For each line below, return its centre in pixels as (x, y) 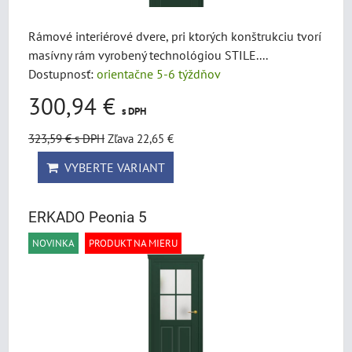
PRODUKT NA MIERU (133, 243)
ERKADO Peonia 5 (88, 217)
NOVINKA (53, 243)
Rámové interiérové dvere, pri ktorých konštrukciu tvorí (175, 36)
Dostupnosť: (62, 74)
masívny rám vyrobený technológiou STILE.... (148, 55)
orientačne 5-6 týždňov (159, 74)
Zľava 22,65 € (141, 138)
